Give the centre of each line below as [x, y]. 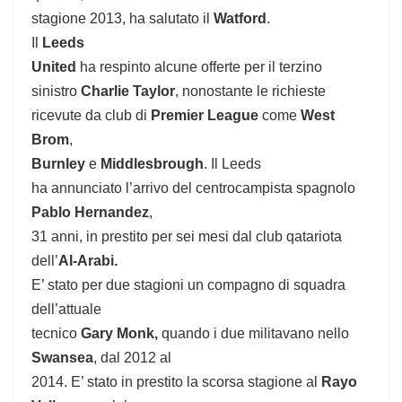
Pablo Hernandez [90, 213]
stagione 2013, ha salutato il [122, 19]
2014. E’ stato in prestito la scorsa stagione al [176, 382]
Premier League [203, 116]
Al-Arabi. [88, 261]
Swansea [62, 358]
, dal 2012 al [132, 358]
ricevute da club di [89, 116]
